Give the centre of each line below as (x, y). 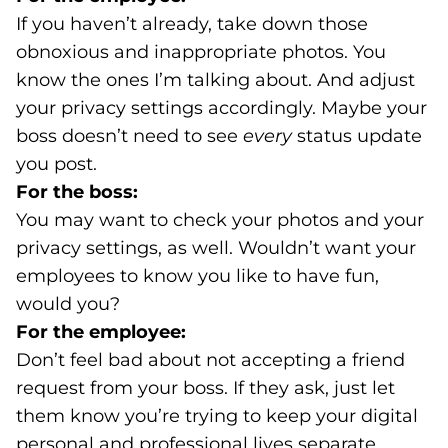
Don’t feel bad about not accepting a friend (210, 360)
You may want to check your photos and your (220, 220)
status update (357, 136)
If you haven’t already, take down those (192, 24)
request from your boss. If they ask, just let (205, 388)
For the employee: (101, 332)
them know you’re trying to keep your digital (217, 416)
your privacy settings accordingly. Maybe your (221, 108)
